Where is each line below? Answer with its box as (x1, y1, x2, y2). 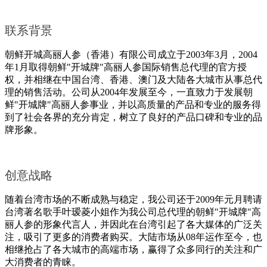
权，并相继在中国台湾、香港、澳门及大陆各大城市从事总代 (5, 74, 262, 85)
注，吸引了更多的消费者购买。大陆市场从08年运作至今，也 (5, 232, 262, 242)
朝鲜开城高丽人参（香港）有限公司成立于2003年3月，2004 (5, 49, 257, 60)
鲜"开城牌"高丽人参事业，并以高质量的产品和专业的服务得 (5, 100, 261, 110)
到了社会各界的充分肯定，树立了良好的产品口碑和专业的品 (5, 112, 262, 122)
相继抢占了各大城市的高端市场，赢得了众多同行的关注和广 (5, 244, 262, 254)
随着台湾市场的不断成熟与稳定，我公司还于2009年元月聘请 (5, 194, 262, 204)
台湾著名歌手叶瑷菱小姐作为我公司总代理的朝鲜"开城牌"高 (5, 207, 261, 217)
